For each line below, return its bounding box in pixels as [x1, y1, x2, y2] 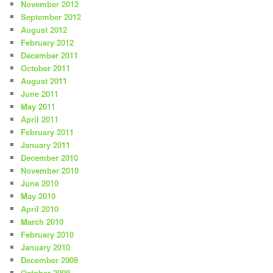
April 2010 [21, 203, 59, 215]
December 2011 [21, 49, 79, 62]
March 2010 [21, 216, 64, 228]
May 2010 [21, 190, 56, 202]
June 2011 [21, 88, 59, 100]
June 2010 [21, 177, 59, 190]
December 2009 [21, 254, 79, 266]
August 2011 [21, 75, 68, 87]
